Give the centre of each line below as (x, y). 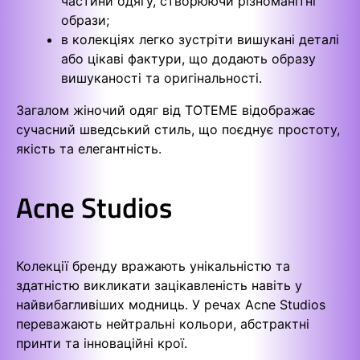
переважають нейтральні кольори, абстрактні (163, 323)
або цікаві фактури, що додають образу (188, 58)
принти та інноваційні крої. (102, 343)
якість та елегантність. (89, 148)
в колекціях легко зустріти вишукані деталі (200, 39)
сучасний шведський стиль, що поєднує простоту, (178, 129)
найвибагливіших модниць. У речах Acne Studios (171, 304)
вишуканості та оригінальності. (162, 78)
